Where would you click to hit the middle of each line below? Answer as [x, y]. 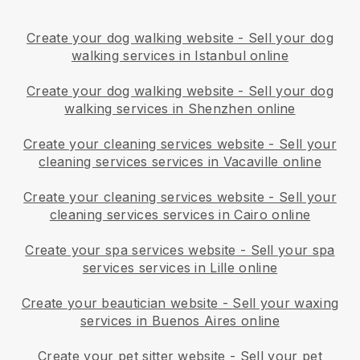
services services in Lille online [180, 267]
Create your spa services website [131, 250]
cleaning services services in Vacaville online [180, 161]
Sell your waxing [286, 303]
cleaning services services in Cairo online [180, 214]
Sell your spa [292, 250]
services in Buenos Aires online [180, 320]
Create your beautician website [120, 303]
